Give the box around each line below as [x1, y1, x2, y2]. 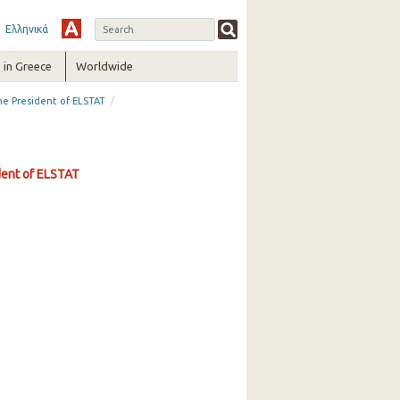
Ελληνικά [4, 23, 48, 35]
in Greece [3, 60, 52, 72]
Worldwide [76, 60, 134, 72]
